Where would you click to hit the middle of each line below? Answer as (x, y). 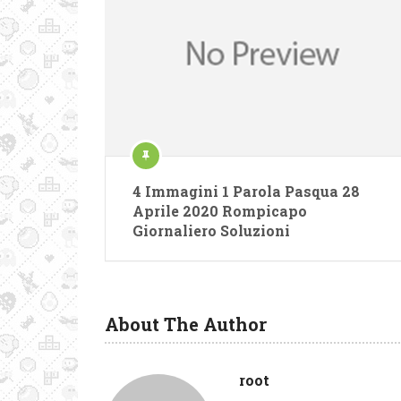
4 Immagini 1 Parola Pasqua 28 (246, 191)
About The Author (186, 324)
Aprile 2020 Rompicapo (220, 210)
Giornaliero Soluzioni (211, 230)
